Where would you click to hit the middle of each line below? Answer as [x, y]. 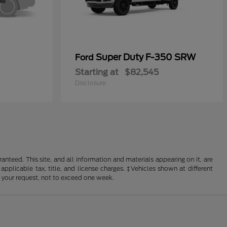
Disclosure [90, 83]
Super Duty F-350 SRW [146, 57]
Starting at [97, 72]
